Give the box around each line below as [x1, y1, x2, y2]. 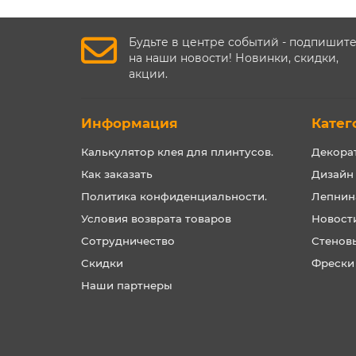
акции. [129, 67, 168, 81]
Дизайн [311, 168, 354, 180]
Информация [81, 115, 178, 131]
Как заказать [81, 168, 153, 180]
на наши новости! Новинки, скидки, [129, 51, 339, 65]
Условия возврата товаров [81, 212, 231, 225]
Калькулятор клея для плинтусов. [81, 145, 273, 158]
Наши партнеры [81, 279, 172, 292]
